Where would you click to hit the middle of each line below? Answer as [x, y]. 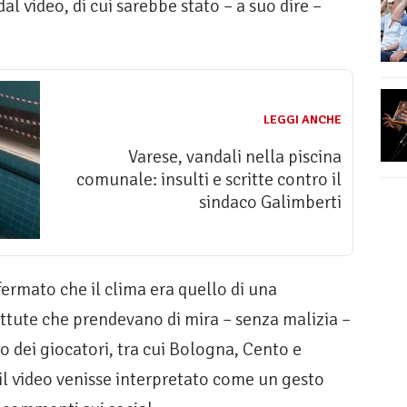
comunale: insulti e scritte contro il [209, 180]
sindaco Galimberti [270, 203]
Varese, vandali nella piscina [235, 157]
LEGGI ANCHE [303, 120]
